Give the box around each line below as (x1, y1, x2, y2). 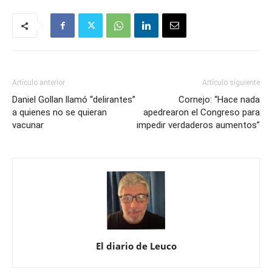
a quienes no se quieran (12, 107, 107, 118)
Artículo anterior (12, 78, 65, 87)
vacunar (12, 120, 44, 131)
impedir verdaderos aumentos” (137, 120, 260, 131)
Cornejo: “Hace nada (178, 94, 260, 106)
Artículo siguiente (202, 78, 260, 87)
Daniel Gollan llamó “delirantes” (12, 94, 135, 106)
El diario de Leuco (95, 240, 177, 253)
